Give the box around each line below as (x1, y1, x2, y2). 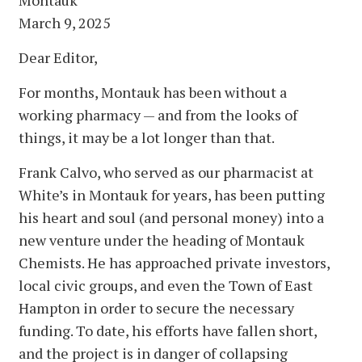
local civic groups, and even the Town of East (19, 275, 313, 295)
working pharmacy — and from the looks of (19, 104, 297, 124)
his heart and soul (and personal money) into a (19, 207, 324, 227)
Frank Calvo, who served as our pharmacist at (19, 162, 314, 182)
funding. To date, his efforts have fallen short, (19, 320, 317, 340)
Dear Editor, (19, 47, 98, 67)
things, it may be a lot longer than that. (19, 127, 275, 147)
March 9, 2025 (19, 12, 111, 32)
